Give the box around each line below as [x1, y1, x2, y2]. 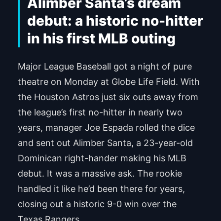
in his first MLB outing [27, 30, 176, 47]
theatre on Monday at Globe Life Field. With [17, 76, 200, 87]
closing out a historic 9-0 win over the [17, 198, 177, 209]
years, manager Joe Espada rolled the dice [17, 122, 195, 133]
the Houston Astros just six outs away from [17, 91, 198, 102]
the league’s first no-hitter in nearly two [17, 107, 183, 117]
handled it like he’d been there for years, [17, 183, 185, 194]
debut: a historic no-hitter [27, 12, 203, 30]
